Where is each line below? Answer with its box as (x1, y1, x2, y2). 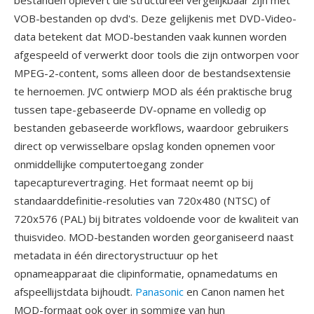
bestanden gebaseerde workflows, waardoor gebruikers (14, 121, 289, 135)
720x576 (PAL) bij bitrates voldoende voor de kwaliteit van (14, 212, 299, 226)
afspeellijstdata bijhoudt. (14, 285, 135, 299)
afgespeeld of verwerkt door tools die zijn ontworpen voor (14, 48, 299, 62)
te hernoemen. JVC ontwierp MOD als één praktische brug (14, 84, 292, 98)
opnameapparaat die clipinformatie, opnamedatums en (14, 266, 278, 280)
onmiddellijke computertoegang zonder (14, 157, 204, 171)
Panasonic (135, 285, 184, 299)
